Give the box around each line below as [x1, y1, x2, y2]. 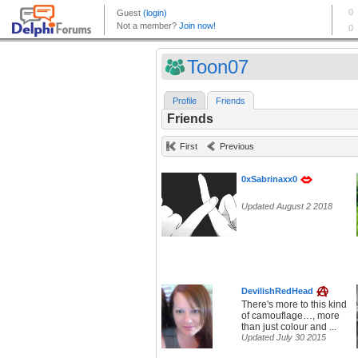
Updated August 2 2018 [241, 201, 332, 212]
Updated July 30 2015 [241, 332, 326, 343]
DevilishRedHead [241, 286, 313, 296]
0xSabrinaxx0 [241, 174, 297, 185]
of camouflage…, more [241, 310, 340, 322]
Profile [173, 96, 197, 106]
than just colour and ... [241, 321, 336, 333]
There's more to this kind [241, 299, 347, 311]
